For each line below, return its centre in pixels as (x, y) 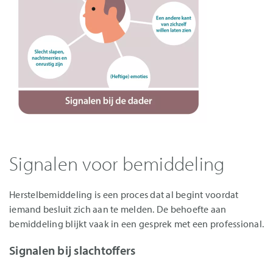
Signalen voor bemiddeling (117, 163)
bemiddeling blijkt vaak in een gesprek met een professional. (136, 224)
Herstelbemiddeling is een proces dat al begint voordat (124, 194)
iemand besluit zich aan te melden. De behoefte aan (118, 209)
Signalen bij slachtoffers (73, 250)
